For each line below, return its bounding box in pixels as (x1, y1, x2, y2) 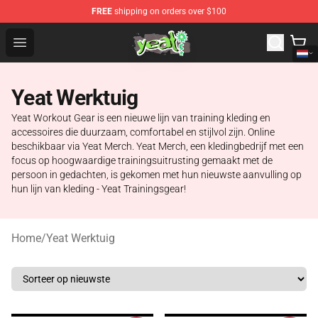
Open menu (19, 35, 77, 48)
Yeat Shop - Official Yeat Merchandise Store (33, 26, 250, 40)
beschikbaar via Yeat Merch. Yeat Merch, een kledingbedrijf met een (11, 141, 304, 152)
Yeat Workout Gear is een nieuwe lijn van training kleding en (11, 112, 270, 124)
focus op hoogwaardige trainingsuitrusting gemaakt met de (11, 155, 273, 166)
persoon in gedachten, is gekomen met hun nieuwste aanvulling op (11, 169, 302, 180)
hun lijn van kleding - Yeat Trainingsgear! (11, 183, 186, 194)
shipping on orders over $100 (112, 6, 226, 16)
